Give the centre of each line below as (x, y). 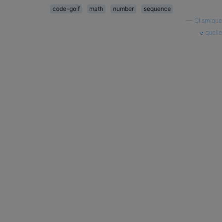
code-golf (66, 9)
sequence (157, 9)
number (123, 9)
